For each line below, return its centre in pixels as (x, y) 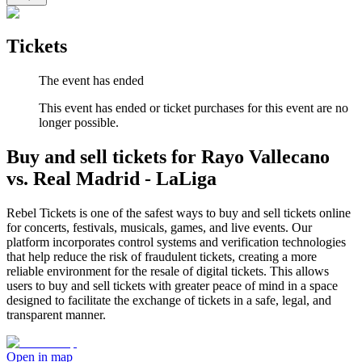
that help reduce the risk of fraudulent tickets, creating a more (162, 257)
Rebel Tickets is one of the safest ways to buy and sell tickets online (179, 213)
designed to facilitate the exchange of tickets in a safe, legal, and (169, 301)
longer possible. (79, 123)
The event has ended (91, 81)
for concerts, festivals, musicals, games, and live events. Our (159, 228)
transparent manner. (56, 315)
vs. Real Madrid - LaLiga (112, 179)
